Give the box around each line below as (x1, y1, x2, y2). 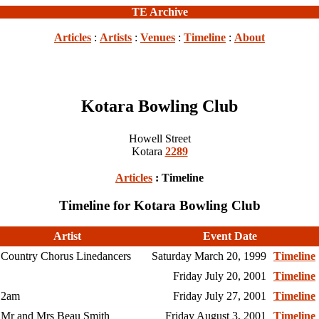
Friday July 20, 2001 (173, 270, 266, 283)
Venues (140, 31, 175, 43)
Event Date (202, 230, 257, 243)
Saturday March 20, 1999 (152, 250, 266, 263)
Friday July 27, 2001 (173, 290, 266, 303)
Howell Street (128, 132, 191, 145)
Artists (100, 31, 132, 43)
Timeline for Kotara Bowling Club (58, 197, 261, 213)
